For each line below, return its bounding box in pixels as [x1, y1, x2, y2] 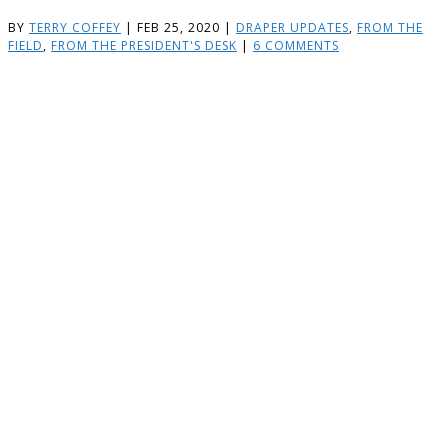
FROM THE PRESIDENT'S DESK [51, 36, 237, 54]
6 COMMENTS [253, 36, 339, 54]
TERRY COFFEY [29, 18, 121, 36]
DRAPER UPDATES [236, 18, 349, 36]
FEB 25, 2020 [137, 18, 220, 36]
